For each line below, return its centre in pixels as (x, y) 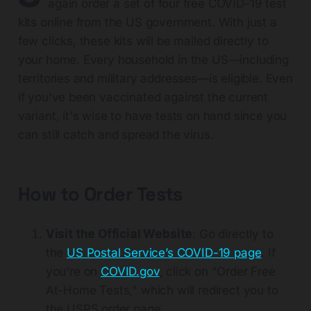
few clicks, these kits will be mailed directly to (143, 41)
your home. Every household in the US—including (153, 60)
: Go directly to (233, 234)
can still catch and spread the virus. (116, 135)
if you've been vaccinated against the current (143, 98)
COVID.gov (130, 272)
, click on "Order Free (217, 272)
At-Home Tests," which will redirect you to (162, 291)
